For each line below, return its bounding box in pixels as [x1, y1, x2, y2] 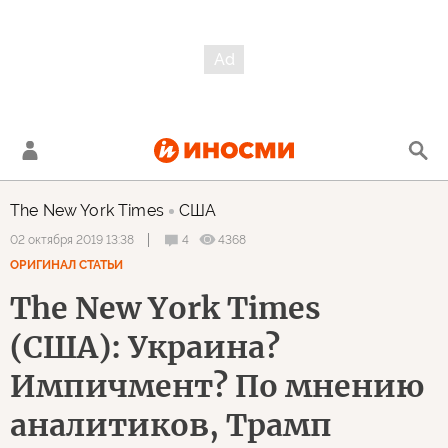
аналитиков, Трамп [10, 406, 332, 444]
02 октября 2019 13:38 [10, 233, 134, 247]
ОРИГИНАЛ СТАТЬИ [10, 258, 123, 272]
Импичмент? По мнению [10, 367, 424, 405]
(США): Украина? [10, 328, 280, 366]
